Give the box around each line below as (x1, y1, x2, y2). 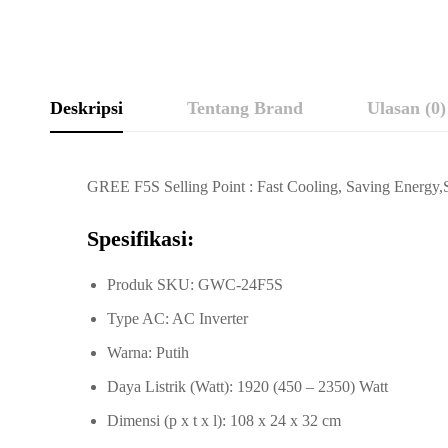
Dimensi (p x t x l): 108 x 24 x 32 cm (107, 412, 341, 429)
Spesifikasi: (87, 226, 194, 251)
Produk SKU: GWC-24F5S (107, 276, 283, 293)
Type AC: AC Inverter (107, 310, 248, 327)
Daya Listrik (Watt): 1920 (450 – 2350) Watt (107, 378, 388, 395)
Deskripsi (50, 98, 123, 118)
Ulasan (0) (367, 98, 446, 118)
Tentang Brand (187, 98, 303, 118)
